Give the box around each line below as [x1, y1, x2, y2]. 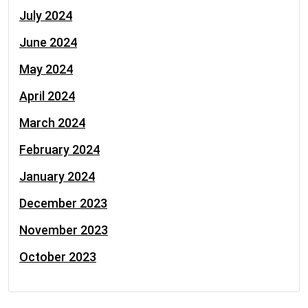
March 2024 [19, 115, 85, 130]
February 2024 [19, 142, 100, 157]
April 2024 [19, 89, 75, 103]
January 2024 [19, 169, 95, 184]
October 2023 [19, 250, 96, 264]
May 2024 [19, 62, 73, 76]
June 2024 [19, 35, 77, 49]
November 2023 [19, 223, 108, 237]
